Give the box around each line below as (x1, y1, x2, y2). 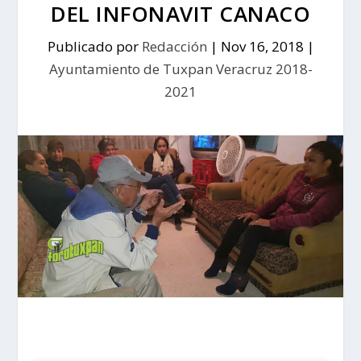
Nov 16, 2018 (220, 36, 304, 56)
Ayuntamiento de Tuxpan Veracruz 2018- (48, 59, 313, 78)
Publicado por (47, 36, 142, 56)
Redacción (141, 36, 207, 56)
